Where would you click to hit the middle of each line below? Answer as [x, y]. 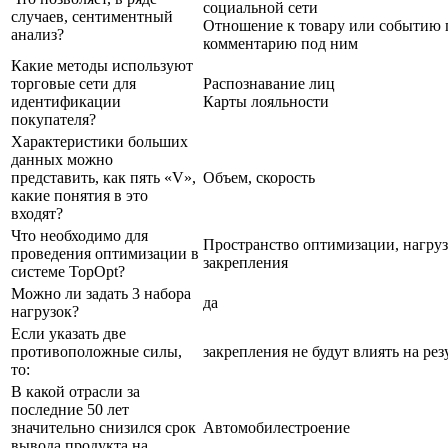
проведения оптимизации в [105, 253]
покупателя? [53, 119]
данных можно [62, 159]
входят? [37, 213]
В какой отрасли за [75, 391]
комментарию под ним [280, 43]
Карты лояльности [266, 101]
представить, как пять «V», [103, 177]
